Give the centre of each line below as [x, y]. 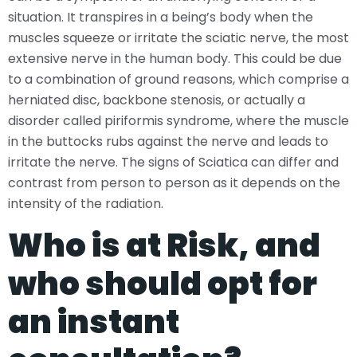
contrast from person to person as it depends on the [174, 183]
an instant [94, 322]
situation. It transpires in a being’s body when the [161, 18]
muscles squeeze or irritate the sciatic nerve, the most [178, 38]
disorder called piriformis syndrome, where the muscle [178, 121]
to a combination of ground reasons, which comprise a [178, 80]
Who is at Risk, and [164, 245]
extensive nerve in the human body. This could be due [175, 59]
